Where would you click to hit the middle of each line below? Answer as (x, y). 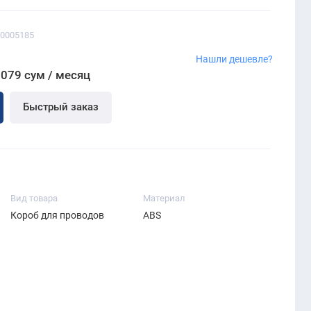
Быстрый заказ (60, 107)
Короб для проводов (57, 215)
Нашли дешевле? (235, 59)
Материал (164, 198)
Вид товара (34, 198)
